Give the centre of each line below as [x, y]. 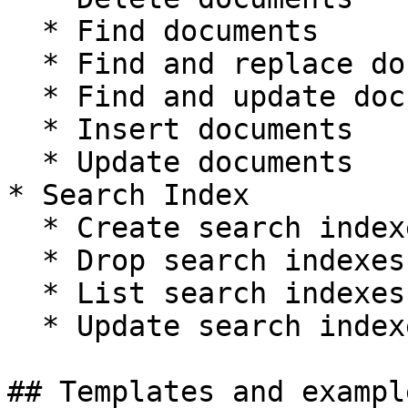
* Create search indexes [25, 228]
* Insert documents [25, 129]
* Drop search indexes [25, 260]
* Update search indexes [25, 326]
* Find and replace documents [25, 64]
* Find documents [25, 31]
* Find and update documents [25, 97]
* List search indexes [25, 293]
